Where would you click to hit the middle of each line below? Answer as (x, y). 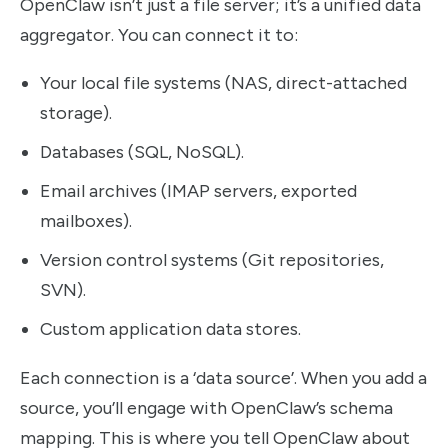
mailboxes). (86, 221)
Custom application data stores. (170, 329)
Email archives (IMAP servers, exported (198, 191)
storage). (76, 113)
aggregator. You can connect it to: (159, 34)
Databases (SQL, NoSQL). (142, 152)
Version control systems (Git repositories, (212, 260)
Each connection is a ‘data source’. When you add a (223, 377)
